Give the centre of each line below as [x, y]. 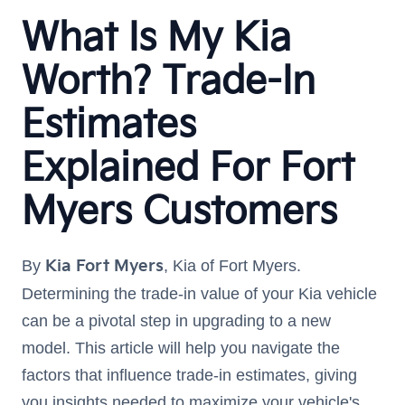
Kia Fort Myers [104, 266]
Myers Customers [179, 212]
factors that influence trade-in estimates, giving [189, 375]
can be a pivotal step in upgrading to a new [176, 321]
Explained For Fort [188, 169]
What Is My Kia [156, 38]
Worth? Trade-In [169, 82]
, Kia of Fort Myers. [232, 266]
